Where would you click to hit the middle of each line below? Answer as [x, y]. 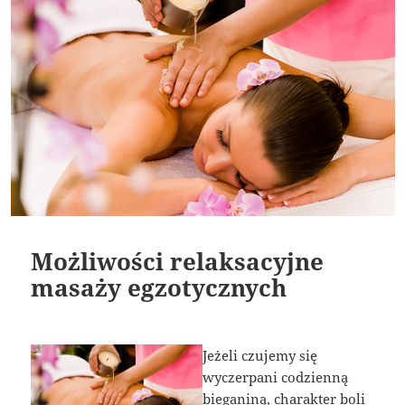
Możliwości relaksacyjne [178, 262]
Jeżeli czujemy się [260, 356]
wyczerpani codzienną [275, 377]
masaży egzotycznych [159, 288]
